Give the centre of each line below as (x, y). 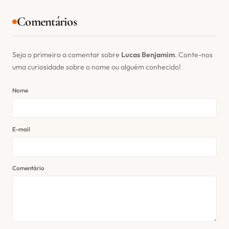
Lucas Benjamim (148, 55)
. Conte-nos (194, 55)
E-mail (21, 129)
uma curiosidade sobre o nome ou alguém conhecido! (97, 67)
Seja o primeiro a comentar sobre (67, 55)
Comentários (47, 22)
